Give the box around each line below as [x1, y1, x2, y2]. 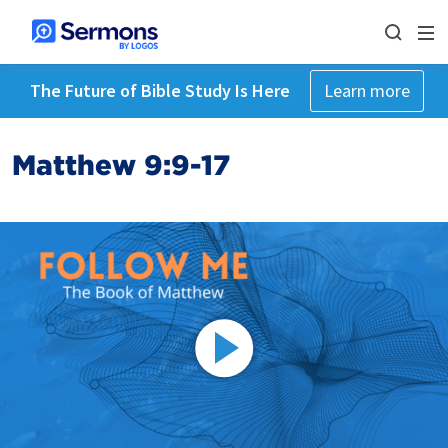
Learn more [323, 79, 410, 102]
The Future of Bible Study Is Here [29, 79, 290, 102]
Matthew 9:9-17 [12, 148, 230, 182]
